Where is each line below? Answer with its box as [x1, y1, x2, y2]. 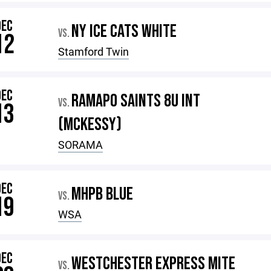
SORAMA [58, 137, 103, 152]
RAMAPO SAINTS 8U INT [71, 90, 201, 112]
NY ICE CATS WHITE [71, 21, 177, 42]
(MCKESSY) [58, 114, 122, 135]
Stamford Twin [58, 44, 129, 59]
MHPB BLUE [71, 183, 134, 205]
